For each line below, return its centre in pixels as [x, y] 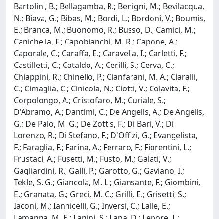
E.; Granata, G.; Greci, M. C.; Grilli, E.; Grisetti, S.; [100, 194]
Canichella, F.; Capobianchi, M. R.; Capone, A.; [96, 41]
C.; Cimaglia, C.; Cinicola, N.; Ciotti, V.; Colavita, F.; [102, 88]
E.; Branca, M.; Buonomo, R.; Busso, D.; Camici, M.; [105, 30]
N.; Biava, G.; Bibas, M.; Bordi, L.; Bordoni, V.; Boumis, [109, 18]
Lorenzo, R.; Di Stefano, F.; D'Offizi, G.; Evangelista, [106, 135]
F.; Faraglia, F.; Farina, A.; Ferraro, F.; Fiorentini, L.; [102, 147]
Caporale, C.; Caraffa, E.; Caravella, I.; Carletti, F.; [100, 53]
